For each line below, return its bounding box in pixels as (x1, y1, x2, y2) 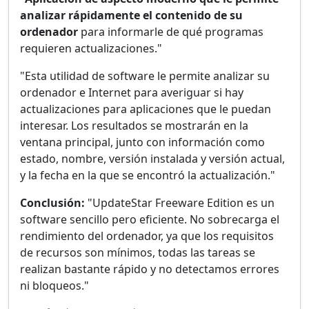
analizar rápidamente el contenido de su (20, 8, 243, 23)
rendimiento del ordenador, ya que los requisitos (20, 228, 274, 244)
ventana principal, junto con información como (20, 134, 265, 150)
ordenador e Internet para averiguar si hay (20, 85, 243, 101)
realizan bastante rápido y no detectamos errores (20, 261, 279, 277)
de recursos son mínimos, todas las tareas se (20, 245, 255, 261)
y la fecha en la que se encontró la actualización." (20, 168, 275, 183)
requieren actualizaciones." (20, 41, 162, 57)
